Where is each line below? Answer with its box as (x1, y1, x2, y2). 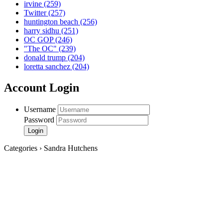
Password (24, 115, 54, 124)
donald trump (24, 53, 68, 62)
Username (24, 105, 56, 114)
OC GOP (24, 35, 55, 44)
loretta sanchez (24, 62, 72, 71)
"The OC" (24, 44, 59, 53)
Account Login (4, 81, 79, 95)
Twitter (24, 8, 48, 17)
